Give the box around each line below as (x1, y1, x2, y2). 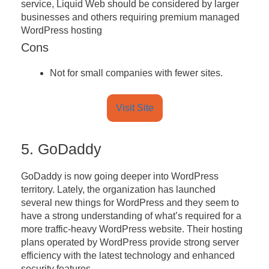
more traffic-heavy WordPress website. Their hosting (21, 224, 243, 235)
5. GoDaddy (21, 141, 101, 158)
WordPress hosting (21, 25, 102, 36)
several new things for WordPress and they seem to (21, 198, 239, 208)
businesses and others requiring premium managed (21, 12, 240, 23)
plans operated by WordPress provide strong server (21, 237, 239, 248)
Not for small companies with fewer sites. (50, 68, 223, 79)
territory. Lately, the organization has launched (21, 184, 216, 195)
